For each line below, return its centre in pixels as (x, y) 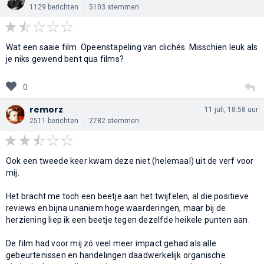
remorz (46, 109)
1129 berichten (54, 7)
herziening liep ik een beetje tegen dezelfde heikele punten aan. (128, 220)
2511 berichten (54, 121)
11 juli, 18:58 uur (231, 109)
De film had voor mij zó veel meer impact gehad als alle (111, 243)
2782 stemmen (114, 121)
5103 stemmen (114, 7)
